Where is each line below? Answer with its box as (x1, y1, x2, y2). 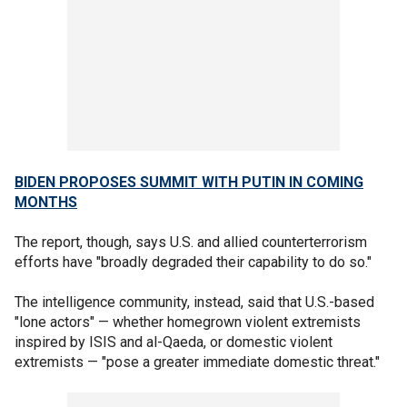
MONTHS (15, 193, 77, 211)
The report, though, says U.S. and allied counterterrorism (15, 233, 367, 251)
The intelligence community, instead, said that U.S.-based (15, 293, 374, 311)
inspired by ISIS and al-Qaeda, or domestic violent (15, 333, 333, 351)
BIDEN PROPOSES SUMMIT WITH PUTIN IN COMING (15, 173, 363, 191)
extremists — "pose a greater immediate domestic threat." (15, 352, 380, 371)
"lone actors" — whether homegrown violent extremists (15, 313, 361, 331)
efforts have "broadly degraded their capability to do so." (15, 253, 372, 271)
